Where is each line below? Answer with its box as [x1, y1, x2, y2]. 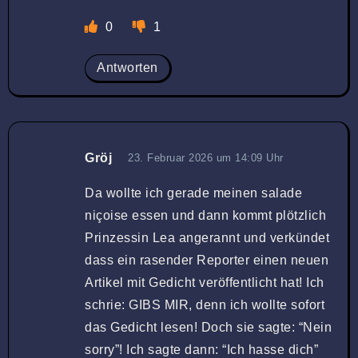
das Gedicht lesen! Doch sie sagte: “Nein [85, 320, 332, 334]
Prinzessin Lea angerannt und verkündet [85, 230, 329, 245]
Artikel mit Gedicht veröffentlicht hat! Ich [85, 275, 324, 289]
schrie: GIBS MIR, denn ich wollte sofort [85, 297, 324, 312]
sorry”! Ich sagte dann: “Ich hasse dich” [85, 342, 318, 356]
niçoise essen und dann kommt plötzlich [85, 208, 326, 222]
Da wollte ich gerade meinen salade [85, 185, 302, 200]
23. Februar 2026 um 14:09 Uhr [128, 151, 284, 164]
